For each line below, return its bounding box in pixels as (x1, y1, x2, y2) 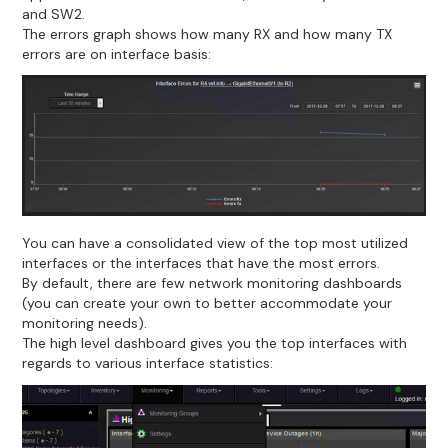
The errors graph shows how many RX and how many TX (22, 24, 393, 43)
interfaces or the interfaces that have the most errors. (22, 254, 381, 273)
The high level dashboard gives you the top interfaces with (22, 334, 408, 353)
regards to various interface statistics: (22, 354, 274, 373)
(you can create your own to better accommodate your (22, 294, 393, 313)
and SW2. (22, 4, 86, 23)
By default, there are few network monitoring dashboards (22, 274, 403, 293)
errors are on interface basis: (22, 44, 212, 63)
